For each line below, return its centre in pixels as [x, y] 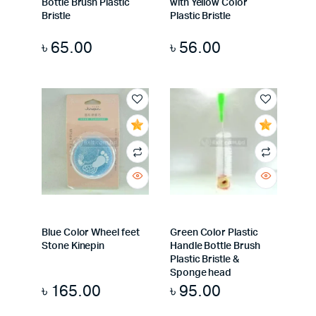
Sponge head [201, 273]
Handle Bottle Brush [215, 247]
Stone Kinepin [73, 247]
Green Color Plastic [214, 233]
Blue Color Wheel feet [91, 233]
